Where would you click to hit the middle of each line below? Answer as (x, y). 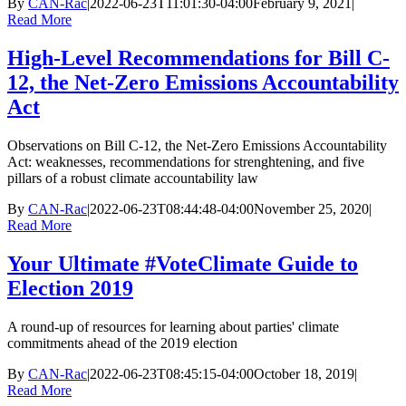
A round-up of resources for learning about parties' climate (173, 326)
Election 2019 (70, 288)
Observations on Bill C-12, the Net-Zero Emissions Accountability (197, 145)
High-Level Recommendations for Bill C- (198, 58)
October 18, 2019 (304, 373)
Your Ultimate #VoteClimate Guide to (183, 263)
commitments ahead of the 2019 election (122, 343)
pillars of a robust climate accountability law (133, 178)
